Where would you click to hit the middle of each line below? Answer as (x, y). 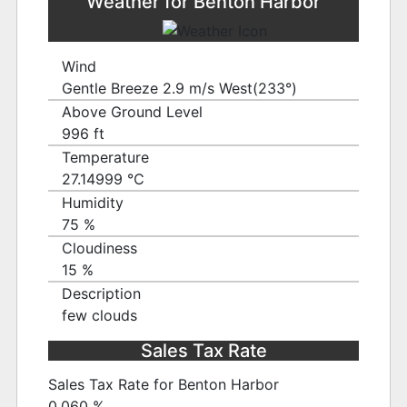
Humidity (93, 202)
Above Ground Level (133, 111)
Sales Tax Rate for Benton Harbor (164, 385)
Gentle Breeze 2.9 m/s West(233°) (180, 88)
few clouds (100, 315)
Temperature (106, 157)
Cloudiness (100, 248)
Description (102, 293)
